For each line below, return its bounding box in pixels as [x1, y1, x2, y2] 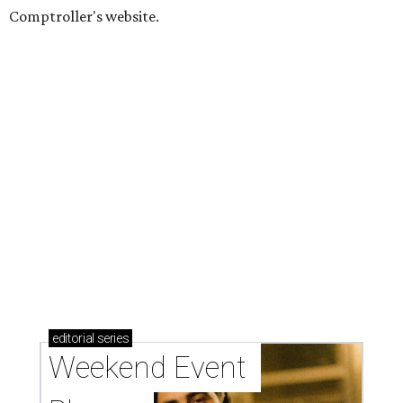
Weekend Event [49, 349, 246, 385]
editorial [52, 330, 94, 345]
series [94, 330, 130, 345]
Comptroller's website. [9, 6, 159, 25]
